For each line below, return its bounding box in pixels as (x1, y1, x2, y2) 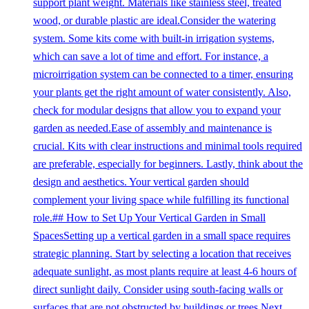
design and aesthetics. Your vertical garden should (33, 175, 249, 188)
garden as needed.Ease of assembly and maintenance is (33, 121, 272, 134)
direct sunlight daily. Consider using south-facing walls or (33, 283, 283, 295)
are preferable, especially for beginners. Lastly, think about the (33, 157, 303, 170)
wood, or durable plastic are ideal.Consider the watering (33, 14, 276, 26)
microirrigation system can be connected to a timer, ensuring (33, 68, 293, 80)
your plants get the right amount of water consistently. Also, (33, 86, 291, 98)
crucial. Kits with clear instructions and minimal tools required (33, 139, 302, 152)
